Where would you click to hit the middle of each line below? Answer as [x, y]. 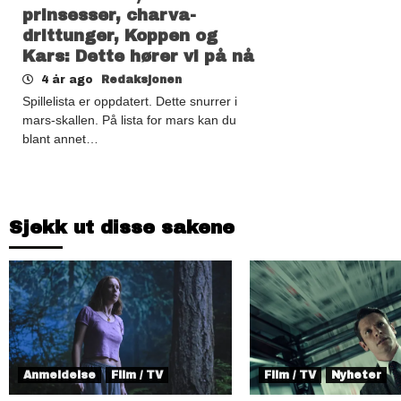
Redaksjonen [141, 79]
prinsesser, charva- [109, 15]
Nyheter [356, 375]
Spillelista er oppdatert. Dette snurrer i [130, 101]
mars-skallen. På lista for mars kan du [129, 119]
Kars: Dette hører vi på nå [138, 56]
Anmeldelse [60, 375]
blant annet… [60, 138]
